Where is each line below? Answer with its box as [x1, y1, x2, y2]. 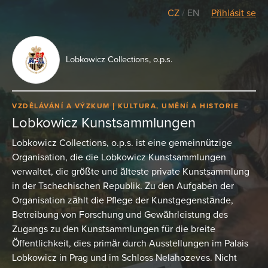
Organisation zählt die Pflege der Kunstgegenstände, [12, 194, 233, 206]
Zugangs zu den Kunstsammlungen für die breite [12, 223, 215, 235]
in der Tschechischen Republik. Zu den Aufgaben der [12, 179, 234, 192]
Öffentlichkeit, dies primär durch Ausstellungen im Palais [12, 237, 248, 249]
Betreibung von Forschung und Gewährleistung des [12, 208, 228, 221]
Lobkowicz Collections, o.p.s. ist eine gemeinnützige [12, 136, 232, 149]
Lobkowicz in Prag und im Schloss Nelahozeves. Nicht [12, 251, 237, 264]
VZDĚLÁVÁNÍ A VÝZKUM [12, 102, 112, 111]
